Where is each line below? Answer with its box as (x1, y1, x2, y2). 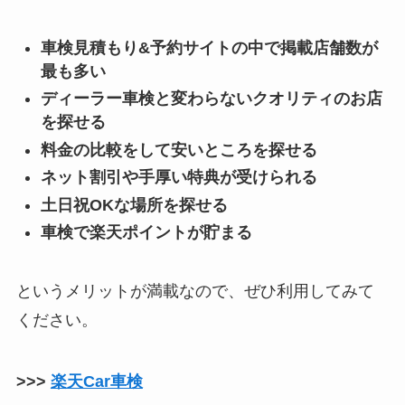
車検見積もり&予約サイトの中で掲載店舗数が (40, 38, 378, 57)
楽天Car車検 (50, 372, 143, 391)
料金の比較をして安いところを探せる (40, 140, 317, 159)
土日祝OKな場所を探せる (40, 195, 228, 214)
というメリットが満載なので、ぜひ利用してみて (15, 281, 374, 300)
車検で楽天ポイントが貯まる (40, 223, 252, 242)
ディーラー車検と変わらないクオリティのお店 (40, 89, 382, 108)
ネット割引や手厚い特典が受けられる (40, 168, 317, 187)
